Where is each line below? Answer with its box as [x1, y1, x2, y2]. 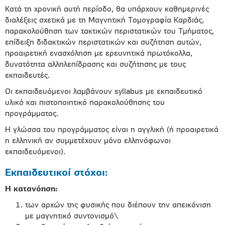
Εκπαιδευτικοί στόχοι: [5, 168, 108, 178]
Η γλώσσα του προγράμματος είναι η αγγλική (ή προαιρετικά [5, 126, 218, 134]
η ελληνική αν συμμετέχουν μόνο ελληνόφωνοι [5, 137, 171, 145]
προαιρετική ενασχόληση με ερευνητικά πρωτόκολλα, [5, 50, 192, 58]
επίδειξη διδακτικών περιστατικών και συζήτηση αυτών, [5, 39, 201, 47]
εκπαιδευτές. [5, 72, 50, 80]
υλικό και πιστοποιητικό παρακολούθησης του [5, 99, 165, 107]
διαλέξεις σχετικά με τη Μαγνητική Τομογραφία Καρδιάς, [5, 17, 204, 25]
